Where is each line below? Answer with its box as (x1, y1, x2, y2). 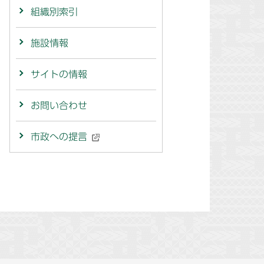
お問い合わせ (31, 101, 87, 110)
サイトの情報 (31, 70, 87, 79)
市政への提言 (31, 132, 87, 141)
